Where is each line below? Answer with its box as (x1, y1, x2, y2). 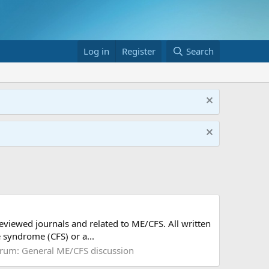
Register (122, 45, 156, 58)
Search (186, 45, 214, 58)
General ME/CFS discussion (22, 244, 134, 257)
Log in (83, 45, 110, 58)
